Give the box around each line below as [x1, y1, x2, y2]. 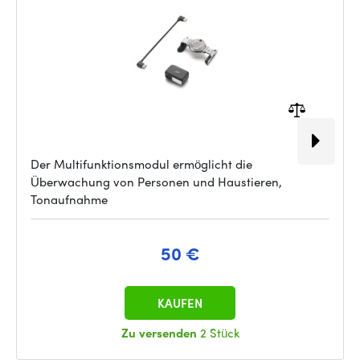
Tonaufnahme [31, 190, 108, 208]
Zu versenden [121, 324, 200, 342]
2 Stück [199, 324, 239, 342]
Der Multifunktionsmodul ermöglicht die [31, 155, 252, 173]
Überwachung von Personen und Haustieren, [31, 173, 282, 190]
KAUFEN [157, 294, 202, 312]
